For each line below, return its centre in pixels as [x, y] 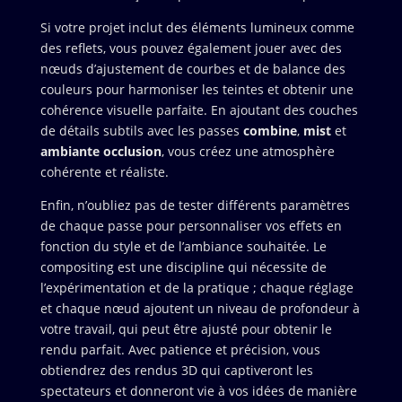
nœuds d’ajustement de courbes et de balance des [192, 68]
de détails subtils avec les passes [141, 130]
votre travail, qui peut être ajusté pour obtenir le [186, 328]
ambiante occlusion [100, 151]
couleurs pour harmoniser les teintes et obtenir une [197, 89]
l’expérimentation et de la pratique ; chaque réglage [197, 287]
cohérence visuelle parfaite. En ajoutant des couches [199, 109]
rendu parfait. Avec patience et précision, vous [180, 349]
